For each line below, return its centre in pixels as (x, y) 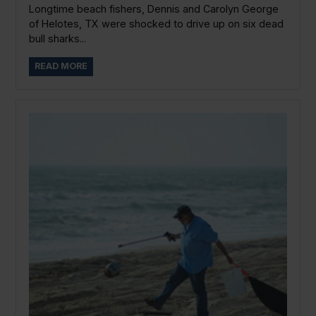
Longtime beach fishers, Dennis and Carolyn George (153, 8)
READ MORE (61, 66)
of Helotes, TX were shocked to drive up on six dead (156, 23)
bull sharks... (57, 38)
